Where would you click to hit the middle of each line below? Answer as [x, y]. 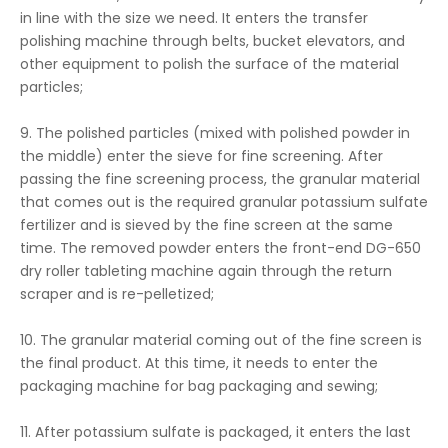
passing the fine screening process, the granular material [220, 179]
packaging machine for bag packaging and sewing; [199, 386]
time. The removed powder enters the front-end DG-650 [220, 248]
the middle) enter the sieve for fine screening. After [201, 156]
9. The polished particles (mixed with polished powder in [215, 133]
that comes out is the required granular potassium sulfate [224, 202]
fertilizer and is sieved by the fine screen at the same [206, 225]
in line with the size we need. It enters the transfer [194, 18]
